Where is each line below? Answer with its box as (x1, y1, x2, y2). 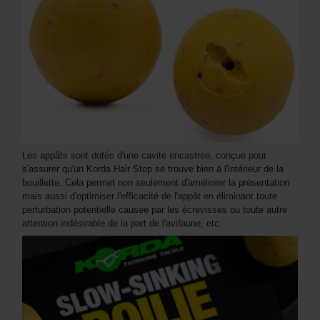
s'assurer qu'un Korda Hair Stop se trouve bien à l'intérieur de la (22, 164, 284, 175)
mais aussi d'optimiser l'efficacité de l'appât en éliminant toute (22, 191, 277, 202)
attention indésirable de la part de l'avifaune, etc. (22, 218, 222, 229)
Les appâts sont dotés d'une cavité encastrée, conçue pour (22, 150, 266, 161)
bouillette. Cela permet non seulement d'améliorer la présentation (22, 177, 289, 189)
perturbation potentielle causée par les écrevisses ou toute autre (22, 204, 287, 216)
